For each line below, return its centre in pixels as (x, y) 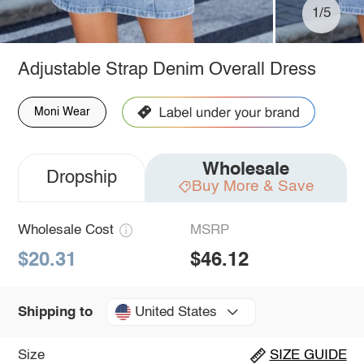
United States (175, 312)
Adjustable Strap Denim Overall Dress (167, 69)
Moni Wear (62, 112)
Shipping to (55, 312)
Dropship (81, 178)
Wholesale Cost (65, 230)
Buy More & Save (253, 186)
